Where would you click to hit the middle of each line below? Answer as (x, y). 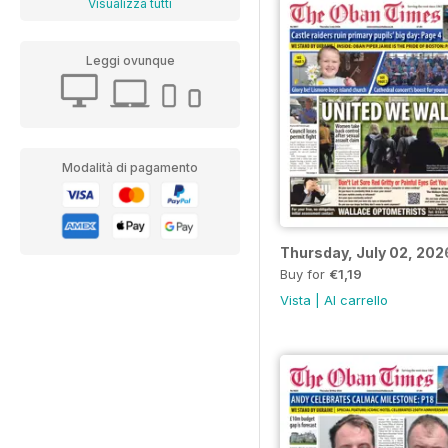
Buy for (304, 273)
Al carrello (356, 299)
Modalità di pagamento (130, 167)
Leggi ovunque (130, 60)
